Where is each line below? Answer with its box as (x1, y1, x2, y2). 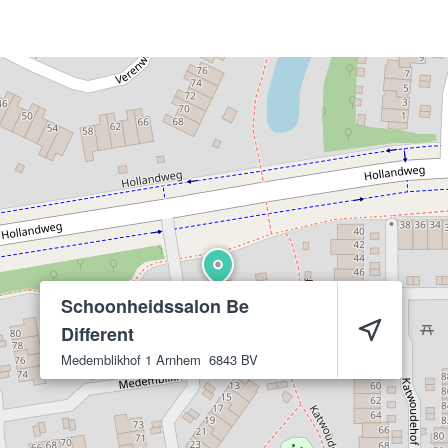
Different (61, 321, 134, 347)
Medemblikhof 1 (61, 350, 152, 369)
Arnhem (156, 350, 201, 369)
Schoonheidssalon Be (61, 293, 249, 319)
